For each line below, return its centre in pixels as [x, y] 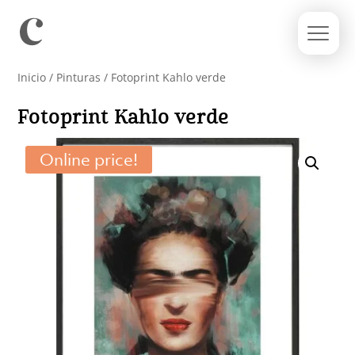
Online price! [89, 160]
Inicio [32, 77]
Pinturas [79, 77]
